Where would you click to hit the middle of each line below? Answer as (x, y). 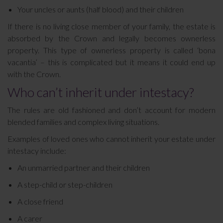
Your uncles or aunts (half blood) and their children (101, 9)
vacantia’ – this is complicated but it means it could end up (111, 62)
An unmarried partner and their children (84, 167)
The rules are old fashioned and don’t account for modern (111, 110)
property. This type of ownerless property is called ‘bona (111, 50)
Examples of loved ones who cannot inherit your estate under (111, 139)
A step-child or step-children (65, 184)
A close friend (40, 201)
